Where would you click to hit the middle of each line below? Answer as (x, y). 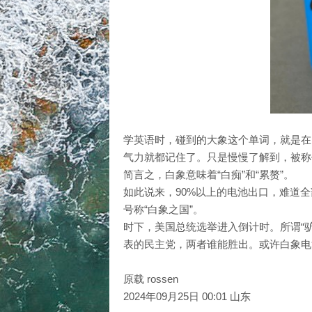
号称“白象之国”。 (163, 209)
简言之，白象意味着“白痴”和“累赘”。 (209, 174)
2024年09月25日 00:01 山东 (187, 296)
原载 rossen (151, 279)
